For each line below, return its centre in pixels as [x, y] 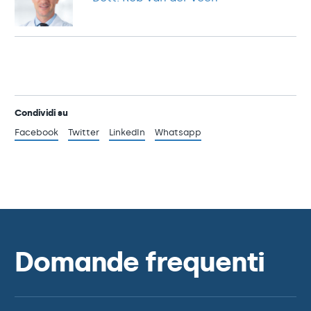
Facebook [36, 132]
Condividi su [41, 113]
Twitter [84, 132]
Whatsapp [178, 132]
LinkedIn [127, 132]
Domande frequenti [139, 262]
